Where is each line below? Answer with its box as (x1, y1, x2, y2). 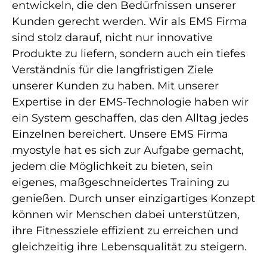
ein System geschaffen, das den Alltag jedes (12, 111, 249, 125)
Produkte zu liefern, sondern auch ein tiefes (12, 46, 246, 60)
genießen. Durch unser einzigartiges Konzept (12, 191, 255, 205)
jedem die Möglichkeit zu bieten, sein (12, 159, 213, 173)
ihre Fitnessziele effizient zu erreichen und (12, 223, 238, 237)
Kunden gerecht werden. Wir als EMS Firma (12, 14, 247, 28)
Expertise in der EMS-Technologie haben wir (12, 95, 249, 108)
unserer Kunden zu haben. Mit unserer (12, 79, 219, 92)
